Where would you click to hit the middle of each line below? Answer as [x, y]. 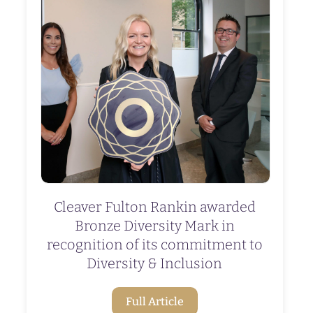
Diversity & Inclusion [155, 264]
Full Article [154, 302]
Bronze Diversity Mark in [154, 226]
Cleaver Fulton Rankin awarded [154, 207]
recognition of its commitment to [154, 245]
